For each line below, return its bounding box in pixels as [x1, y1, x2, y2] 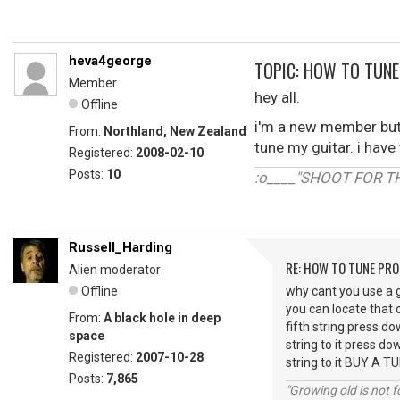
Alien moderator [69, 262, 161, 277]
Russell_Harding [69, 239, 172, 255]
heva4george [69, 53, 152, 69]
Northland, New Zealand [104, 124, 246, 138]
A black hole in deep [104, 311, 221, 325]
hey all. [254, 88, 300, 106]
